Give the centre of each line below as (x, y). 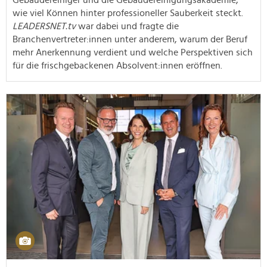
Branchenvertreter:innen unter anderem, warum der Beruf (130, 39)
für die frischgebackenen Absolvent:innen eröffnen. (117, 65)
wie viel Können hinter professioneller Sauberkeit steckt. (128, 13)
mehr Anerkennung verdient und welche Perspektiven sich (133, 52)
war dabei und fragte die (127, 26)
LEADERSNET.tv (44, 26)
